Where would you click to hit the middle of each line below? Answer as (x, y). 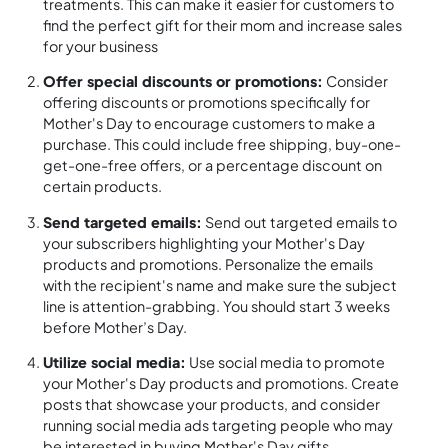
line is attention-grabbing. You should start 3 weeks (217, 305)
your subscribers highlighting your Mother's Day (204, 242)
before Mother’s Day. (115, 326)
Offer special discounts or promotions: (183, 81)
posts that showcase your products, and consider (212, 404)
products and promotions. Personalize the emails (208, 263)
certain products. (103, 186)
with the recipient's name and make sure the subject (220, 284)
